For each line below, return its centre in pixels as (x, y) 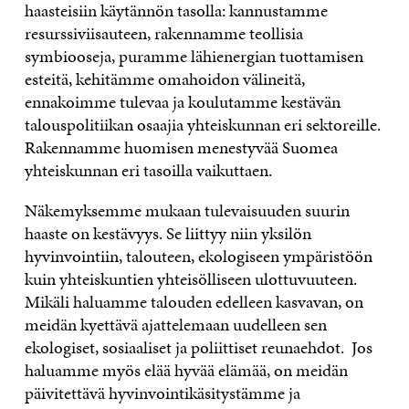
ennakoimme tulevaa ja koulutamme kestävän (182, 101)
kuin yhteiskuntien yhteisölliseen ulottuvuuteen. (190, 278)
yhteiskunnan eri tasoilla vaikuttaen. (148, 170)
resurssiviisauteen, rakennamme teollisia (163, 33)
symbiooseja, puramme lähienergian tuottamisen (194, 56)
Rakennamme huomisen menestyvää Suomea (181, 147)
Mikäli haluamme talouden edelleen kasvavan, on (194, 301)
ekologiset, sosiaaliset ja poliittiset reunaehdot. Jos (198, 347)
